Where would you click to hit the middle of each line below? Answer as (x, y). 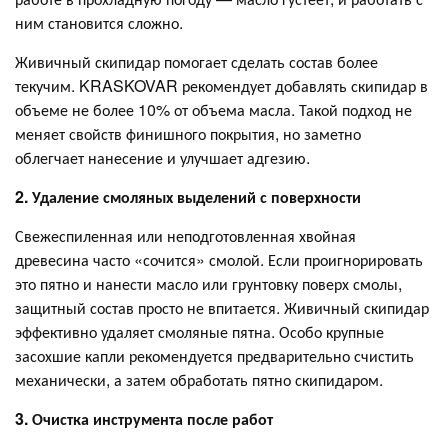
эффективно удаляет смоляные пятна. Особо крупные (199, 331)
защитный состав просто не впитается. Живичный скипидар (222, 307)
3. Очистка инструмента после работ (144, 418)
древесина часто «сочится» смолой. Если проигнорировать (219, 259)
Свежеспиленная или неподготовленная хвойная (185, 235)
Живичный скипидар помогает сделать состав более (196, 61)
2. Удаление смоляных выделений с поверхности (188, 196)
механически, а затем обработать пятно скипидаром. (199, 379)
